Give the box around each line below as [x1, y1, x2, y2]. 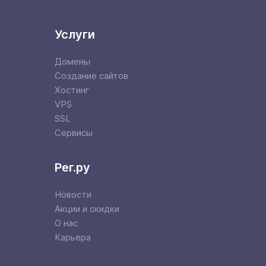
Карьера [55, 232, 91, 243]
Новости [55, 189, 91, 200]
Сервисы [55, 127, 93, 138]
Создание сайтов [55, 70, 128, 81]
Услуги [55, 27, 95, 42]
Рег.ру [55, 160, 90, 175]
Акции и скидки [55, 203, 119, 214]
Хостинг [55, 84, 90, 96]
